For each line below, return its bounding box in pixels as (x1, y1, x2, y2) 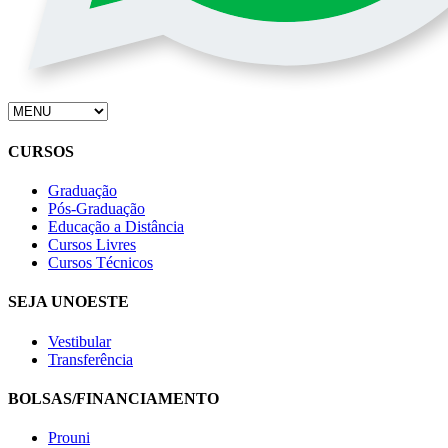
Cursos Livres (48, 235, 136, 253)
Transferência (48, 350, 133, 368)
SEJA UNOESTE (8, 293, 129, 311)
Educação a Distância (48, 217, 184, 235)
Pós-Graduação (48, 199, 145, 217)
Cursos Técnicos (48, 253, 153, 271)
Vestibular (48, 332, 111, 350)
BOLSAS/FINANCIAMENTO (8, 389, 219, 407)
